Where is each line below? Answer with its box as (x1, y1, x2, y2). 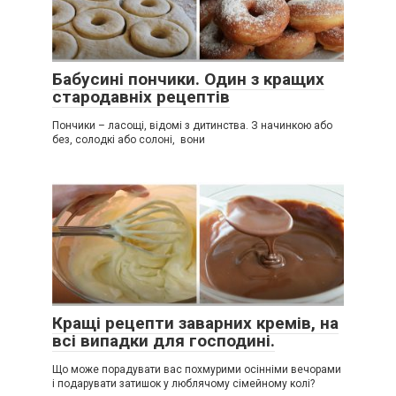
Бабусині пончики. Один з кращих (52, 68, 324, 89)
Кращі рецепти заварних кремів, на (52, 312, 339, 333)
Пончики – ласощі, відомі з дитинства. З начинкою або (52, 118, 332, 132)
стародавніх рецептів (52, 86, 230, 107)
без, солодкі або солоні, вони (52, 133, 205, 146)
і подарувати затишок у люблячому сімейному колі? (52, 377, 315, 390)
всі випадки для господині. (52, 330, 275, 351)
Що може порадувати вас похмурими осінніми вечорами (52, 362, 341, 376)
